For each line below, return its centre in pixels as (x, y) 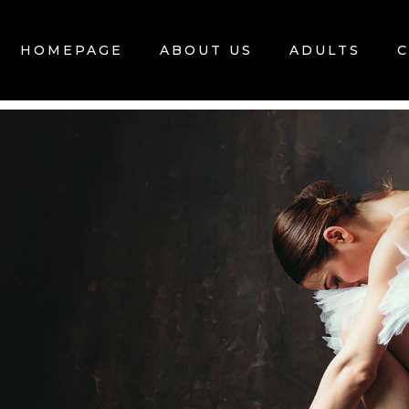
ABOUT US (206, 51)
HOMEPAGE (71, 51)
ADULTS (325, 51)
